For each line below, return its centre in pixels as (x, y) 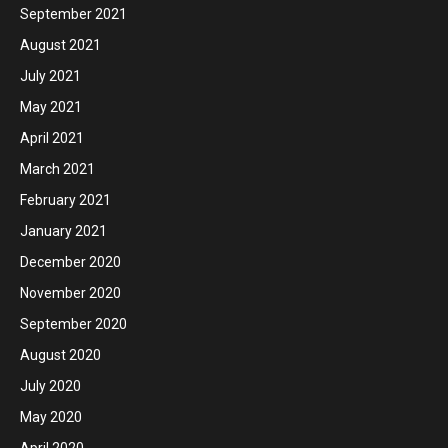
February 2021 (65, 199)
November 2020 (70, 292)
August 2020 (60, 354)
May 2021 (51, 106)
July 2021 (50, 75)
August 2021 (60, 44)
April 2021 (52, 137)
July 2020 (50, 385)
